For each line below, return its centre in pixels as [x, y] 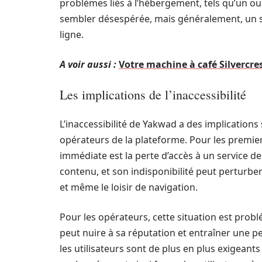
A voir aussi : [88, 64]
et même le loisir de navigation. [129, 187]
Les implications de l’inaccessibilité [153, 94]
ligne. [72, 35]
